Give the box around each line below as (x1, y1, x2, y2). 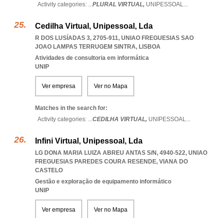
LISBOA (139, 43, 161, 50)
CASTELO (35, 167, 63, 174)
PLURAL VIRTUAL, (92, 1, 146, 8)
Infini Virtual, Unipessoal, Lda (35, 137, 143, 145)
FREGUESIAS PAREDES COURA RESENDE (35, 158, 156, 165)
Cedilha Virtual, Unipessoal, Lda (35, 22, 153, 30)
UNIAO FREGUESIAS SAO (121, 35, 194, 41)
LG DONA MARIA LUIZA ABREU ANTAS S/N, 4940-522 (35, 149, 185, 156)
